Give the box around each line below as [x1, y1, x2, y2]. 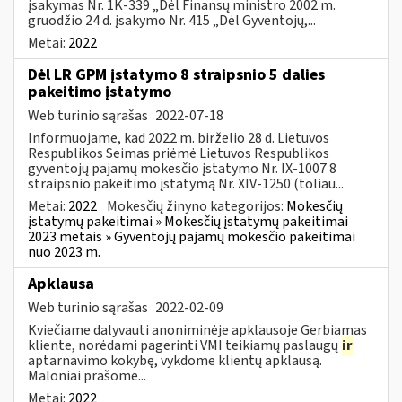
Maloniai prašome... [28, 365, 146, 386]
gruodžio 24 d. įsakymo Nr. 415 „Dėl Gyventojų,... [28, 10, 316, 31]
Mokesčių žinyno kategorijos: [107, 196, 286, 216]
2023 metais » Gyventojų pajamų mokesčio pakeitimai [28, 226, 355, 247]
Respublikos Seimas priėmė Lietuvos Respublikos [28, 143, 329, 163]
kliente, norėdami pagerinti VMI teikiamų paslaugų [28, 335, 341, 355]
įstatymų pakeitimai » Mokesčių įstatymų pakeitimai [28, 211, 348, 232]
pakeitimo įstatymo [28, 80, 171, 103]
